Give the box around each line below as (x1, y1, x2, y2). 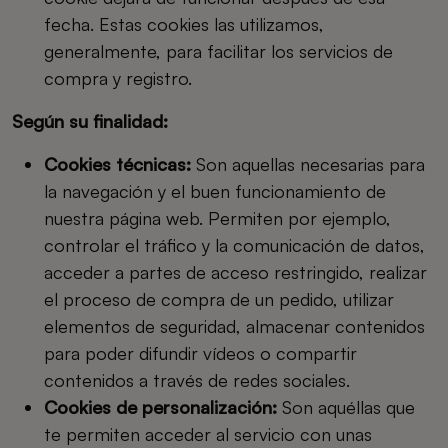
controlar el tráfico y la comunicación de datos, (44, 234, 425, 256)
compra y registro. (44, 67, 192, 89)
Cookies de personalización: (44, 396, 282, 418)
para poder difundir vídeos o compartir (44, 342, 357, 364)
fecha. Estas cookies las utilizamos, (44, 13, 324, 35)
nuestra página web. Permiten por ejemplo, (44, 207, 391, 229)
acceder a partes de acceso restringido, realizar (44, 261, 427, 283)
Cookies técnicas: (44, 153, 196, 175)
